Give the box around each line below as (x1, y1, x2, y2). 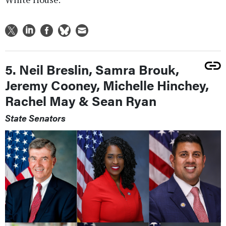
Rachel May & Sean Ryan (5, 91, 156, 110)
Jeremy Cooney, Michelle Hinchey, (5, 75, 209, 94)
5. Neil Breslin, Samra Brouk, (5, 60, 179, 79)
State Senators (5, 111, 66, 124)
